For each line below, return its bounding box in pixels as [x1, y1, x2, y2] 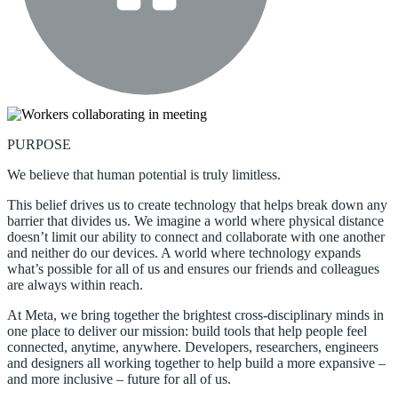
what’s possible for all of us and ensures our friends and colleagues [7, 261, 379, 276]
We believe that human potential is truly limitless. [7, 167, 281, 182]
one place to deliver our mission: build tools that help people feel [7, 323, 367, 338]
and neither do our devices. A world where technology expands [7, 245, 361, 260]
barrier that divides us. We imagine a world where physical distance [7, 213, 384, 228]
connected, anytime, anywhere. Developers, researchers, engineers [7, 339, 378, 354]
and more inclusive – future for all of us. [7, 371, 231, 386]
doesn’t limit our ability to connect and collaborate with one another [7, 229, 385, 244]
